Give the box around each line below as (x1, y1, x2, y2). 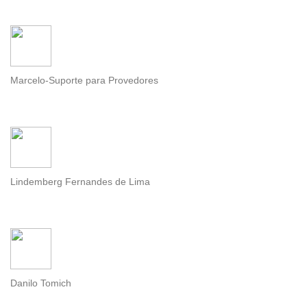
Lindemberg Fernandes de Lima (10, 176, 150, 188)
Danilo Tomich (10, 278, 71, 289)
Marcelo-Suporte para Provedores (10, 75, 158, 86)
